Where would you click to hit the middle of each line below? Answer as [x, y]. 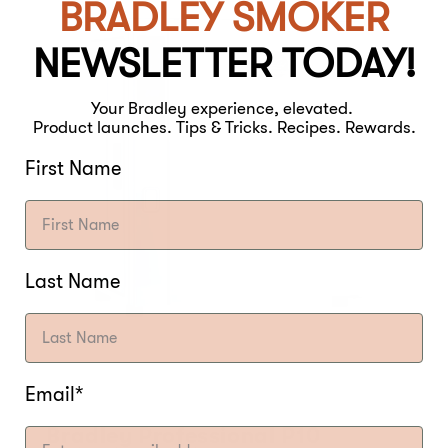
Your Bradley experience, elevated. [224, 108]
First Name [73, 168]
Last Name [72, 281]
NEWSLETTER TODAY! [224, 64]
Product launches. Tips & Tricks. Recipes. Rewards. [224, 127]
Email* [54, 394]
